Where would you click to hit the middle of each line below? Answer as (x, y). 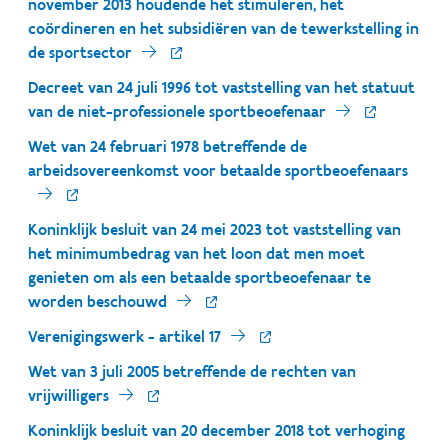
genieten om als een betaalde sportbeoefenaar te (199, 277)
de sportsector (80, 52)
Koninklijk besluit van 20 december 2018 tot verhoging (216, 430)
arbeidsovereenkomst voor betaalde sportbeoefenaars (218, 170)
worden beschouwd (97, 301)
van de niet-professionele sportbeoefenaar (177, 111)
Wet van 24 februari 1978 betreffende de (167, 146)
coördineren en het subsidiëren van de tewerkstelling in (223, 28)
